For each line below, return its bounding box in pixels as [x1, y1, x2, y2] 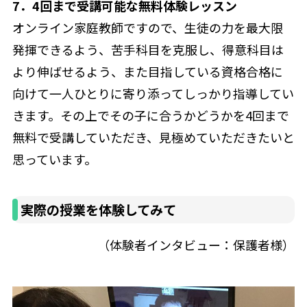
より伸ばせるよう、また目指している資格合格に [12, 62, 283, 80]
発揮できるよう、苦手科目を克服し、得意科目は [12, 40, 284, 58]
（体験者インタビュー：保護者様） [97, 235, 295, 254]
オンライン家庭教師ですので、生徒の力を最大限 [12, 18, 283, 36]
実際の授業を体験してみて [21, 200, 176, 220]
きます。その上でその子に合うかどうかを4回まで [12, 106, 289, 124]
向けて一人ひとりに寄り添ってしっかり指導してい [12, 84, 294, 102]
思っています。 [12, 149, 97, 168]
